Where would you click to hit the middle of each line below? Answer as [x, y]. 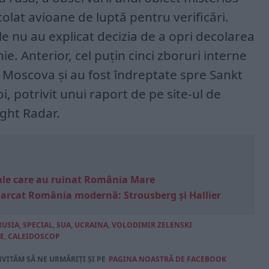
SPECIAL [38, 225]
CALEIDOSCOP [34, 236]
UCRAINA [91, 225]
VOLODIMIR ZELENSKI [152, 225]
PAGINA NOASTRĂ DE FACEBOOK [168, 259]
